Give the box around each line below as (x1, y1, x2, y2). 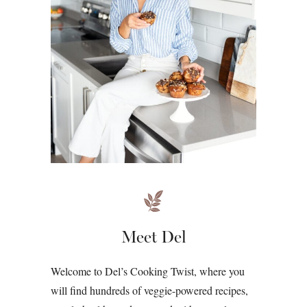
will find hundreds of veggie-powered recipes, (51, 283, 248, 298)
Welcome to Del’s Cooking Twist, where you (51, 264, 245, 279)
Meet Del (121, 227, 186, 247)
